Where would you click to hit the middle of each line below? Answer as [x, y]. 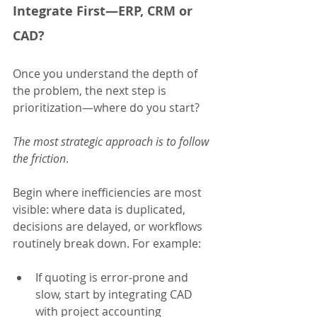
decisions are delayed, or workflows [109, 227]
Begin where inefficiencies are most [109, 193]
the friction [39, 159]
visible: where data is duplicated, [100, 210]
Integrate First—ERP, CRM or [104, 11]
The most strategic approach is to [94, 142]
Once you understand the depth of [106, 74]
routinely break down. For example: [107, 244]
